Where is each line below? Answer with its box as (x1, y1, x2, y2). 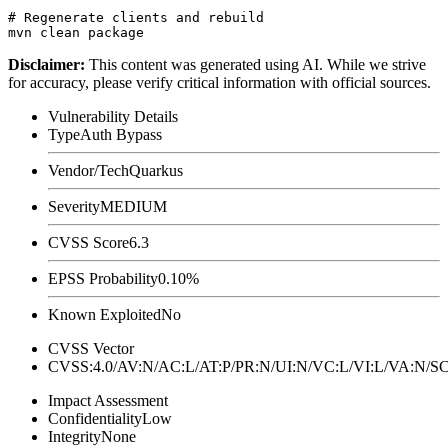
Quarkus (129, 161, 183, 179)
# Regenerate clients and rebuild (8, 9, 264, 25)
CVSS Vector (48, 339, 134, 357)
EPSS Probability (48, 269, 158, 287)
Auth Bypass (80, 125, 162, 143)
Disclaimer (8, 55, 80, 73)
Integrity (48, 427, 101, 445)
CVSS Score (48, 233, 129, 251)
